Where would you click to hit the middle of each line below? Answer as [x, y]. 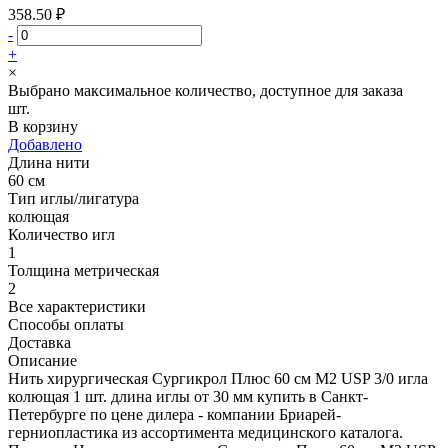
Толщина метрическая [83, 270]
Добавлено [45, 144]
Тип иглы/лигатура [73, 198]
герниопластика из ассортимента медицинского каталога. [205, 432]
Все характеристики [77, 306]
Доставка [39, 342]
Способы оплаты [66, 324]
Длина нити [49, 162]
